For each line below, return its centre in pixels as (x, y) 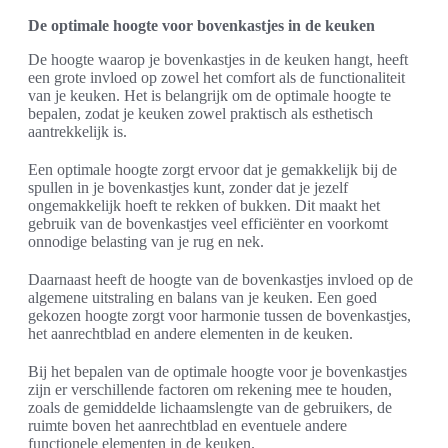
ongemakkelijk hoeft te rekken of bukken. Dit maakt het (204, 206)
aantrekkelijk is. (77, 132)
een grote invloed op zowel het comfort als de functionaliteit (216, 78)
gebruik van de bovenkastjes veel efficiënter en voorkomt (208, 224)
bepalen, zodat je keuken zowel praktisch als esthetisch (200, 114)
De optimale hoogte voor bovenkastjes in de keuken (201, 26)
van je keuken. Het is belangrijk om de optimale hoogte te (209, 96)
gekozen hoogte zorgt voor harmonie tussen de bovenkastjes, (219, 316)
